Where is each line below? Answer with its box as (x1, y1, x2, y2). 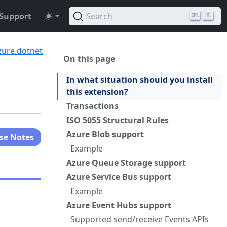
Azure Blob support (66, 129, 144, 140)
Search (86, 10, 112, 22)
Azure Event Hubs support (66, 200, 171, 211)
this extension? (66, 86, 128, 97)
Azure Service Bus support (66, 171, 171, 182)
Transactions (66, 100, 119, 111)
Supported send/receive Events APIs (70, 214, 209, 225)
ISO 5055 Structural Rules (66, 115, 169, 126)
